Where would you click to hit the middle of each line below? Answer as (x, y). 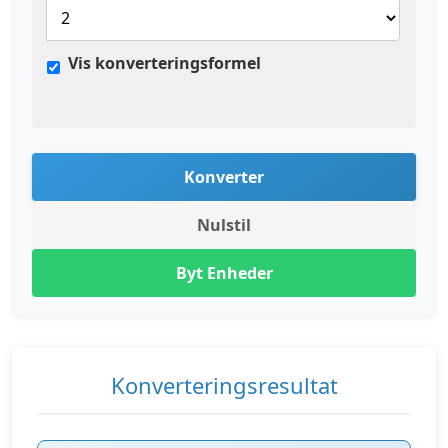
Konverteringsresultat (224, 385)
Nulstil (224, 225)
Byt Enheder (224, 273)
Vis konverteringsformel (164, 63)
